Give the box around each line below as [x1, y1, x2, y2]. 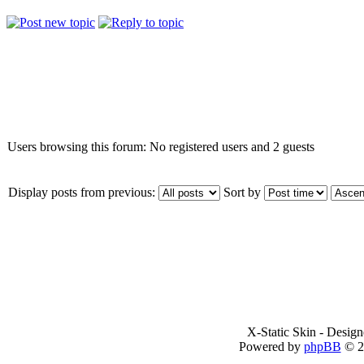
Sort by [223, 184, 261, 199]
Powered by [238, 339, 304, 353]
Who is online [7, 93, 82, 107]
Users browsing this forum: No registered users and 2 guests [7, 139, 314, 154]
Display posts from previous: [8, 184, 155, 199]
